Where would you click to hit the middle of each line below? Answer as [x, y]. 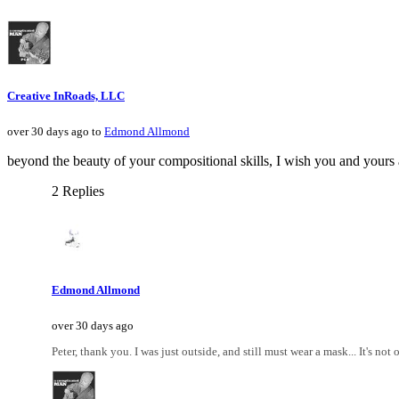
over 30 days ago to [56, 131]
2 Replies [78, 191]
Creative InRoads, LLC [66, 95]
